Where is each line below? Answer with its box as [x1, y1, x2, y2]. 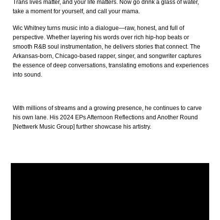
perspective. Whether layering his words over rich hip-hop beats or [13, 34, 190, 41]
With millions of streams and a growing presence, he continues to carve [13, 105, 202, 112]
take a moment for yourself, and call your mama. [13, 8, 142, 15]
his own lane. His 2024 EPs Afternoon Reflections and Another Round [13, 114, 198, 121]
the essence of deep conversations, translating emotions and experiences [13, 62, 209, 69]
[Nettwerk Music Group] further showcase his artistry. [13, 123, 152, 131]
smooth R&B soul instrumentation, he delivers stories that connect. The [13, 43, 201, 51]
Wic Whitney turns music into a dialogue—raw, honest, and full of [13, 25, 185, 32]
